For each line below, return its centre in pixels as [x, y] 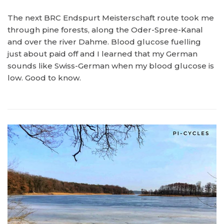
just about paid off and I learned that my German [102, 54]
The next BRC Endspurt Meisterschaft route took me [111, 18]
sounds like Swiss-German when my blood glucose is [111, 66]
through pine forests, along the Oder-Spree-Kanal [105, 30]
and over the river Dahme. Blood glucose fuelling [104, 42]
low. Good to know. [44, 78]
